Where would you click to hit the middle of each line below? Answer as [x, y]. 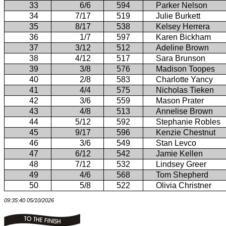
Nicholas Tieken [185, 90]
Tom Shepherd [182, 175]
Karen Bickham [183, 37]
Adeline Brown [182, 47]
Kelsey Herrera [183, 26]
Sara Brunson [181, 58]
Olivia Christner [184, 185]
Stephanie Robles [188, 122]
